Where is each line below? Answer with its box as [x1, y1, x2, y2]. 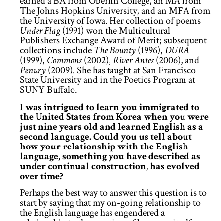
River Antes [113, 54, 154, 67]
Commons [47, 54, 82, 67]
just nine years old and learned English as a [20, 120, 203, 133]
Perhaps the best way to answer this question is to [20, 186, 207, 200]
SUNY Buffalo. [20, 83, 77, 97]
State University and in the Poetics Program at [20, 74, 195, 87]
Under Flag [20, 24, 60, 37]
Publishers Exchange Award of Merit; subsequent [20, 34, 207, 47]
